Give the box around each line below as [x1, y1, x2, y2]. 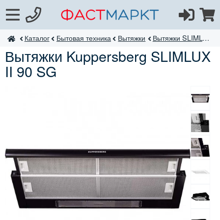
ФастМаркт [15, 33, 54, 43]
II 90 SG [5, 60, 56, 81]
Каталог [24, 32, 50, 43]
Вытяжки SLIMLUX [152, 32, 202, 43]
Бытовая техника [56, 32, 111, 43]
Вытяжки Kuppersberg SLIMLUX [5, 45, 211, 66]
